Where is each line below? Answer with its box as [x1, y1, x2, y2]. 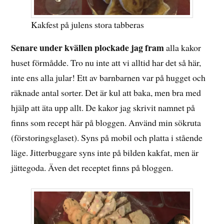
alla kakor [164, 41, 201, 54]
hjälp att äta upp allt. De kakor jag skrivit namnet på [11, 101, 195, 114]
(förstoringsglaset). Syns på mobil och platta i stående [11, 131, 203, 144]
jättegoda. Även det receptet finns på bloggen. [11, 161, 173, 174]
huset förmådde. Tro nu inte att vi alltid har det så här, [11, 56, 201, 69]
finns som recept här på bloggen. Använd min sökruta [11, 116, 201, 129]
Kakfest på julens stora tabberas [31, 18, 144, 31]
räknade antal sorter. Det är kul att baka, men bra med [11, 86, 201, 99]
